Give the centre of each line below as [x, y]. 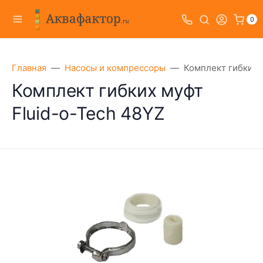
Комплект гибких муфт [107, 90]
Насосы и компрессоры [115, 68]
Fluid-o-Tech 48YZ [88, 113]
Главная [29, 68]
